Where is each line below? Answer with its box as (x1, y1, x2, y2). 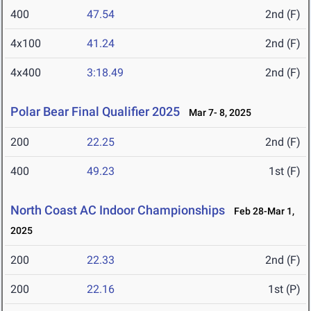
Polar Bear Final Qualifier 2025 (10, 104, 180, 119)
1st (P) (268, 283, 301, 296)
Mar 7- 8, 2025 (183, 107, 251, 119)
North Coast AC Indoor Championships (10, 203, 225, 218)
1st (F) (269, 165, 301, 178)
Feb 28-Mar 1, (228, 205, 294, 217)
